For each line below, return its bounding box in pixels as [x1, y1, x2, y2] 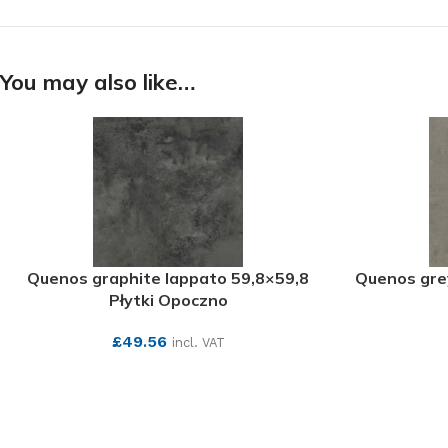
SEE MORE [134, 366, 202, 381]
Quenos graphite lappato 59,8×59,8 [27, 268, 309, 288]
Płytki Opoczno [108, 290, 228, 310]
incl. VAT [171, 335, 225, 350]
